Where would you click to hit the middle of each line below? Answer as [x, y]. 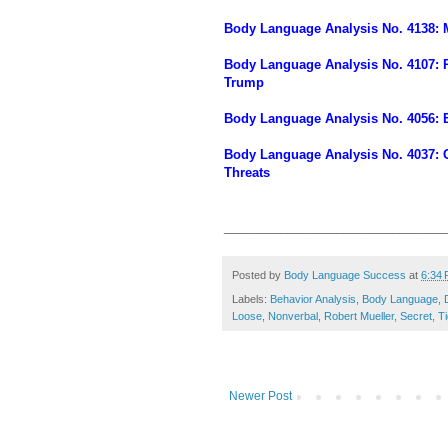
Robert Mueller [359, 316]
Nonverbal [293, 316]
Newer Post [260, 396]
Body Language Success [345, 274]
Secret [416, 316]
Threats [247, 172]
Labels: [251, 299]
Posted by [258, 274]
